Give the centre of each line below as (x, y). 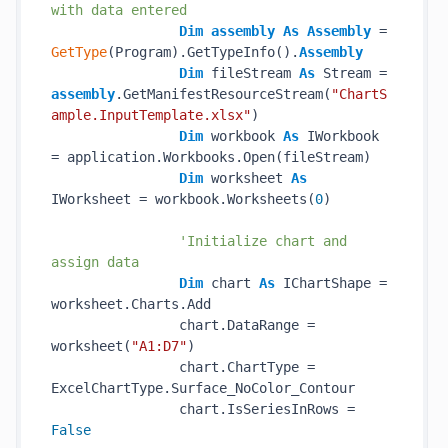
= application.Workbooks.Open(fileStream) (211, 157)
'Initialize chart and (263, 241)
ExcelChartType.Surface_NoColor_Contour (203, 388)
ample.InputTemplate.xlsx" (151, 115)
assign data (95, 262)
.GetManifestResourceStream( (223, 94)
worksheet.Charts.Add (131, 304)
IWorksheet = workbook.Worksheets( (183, 199)
